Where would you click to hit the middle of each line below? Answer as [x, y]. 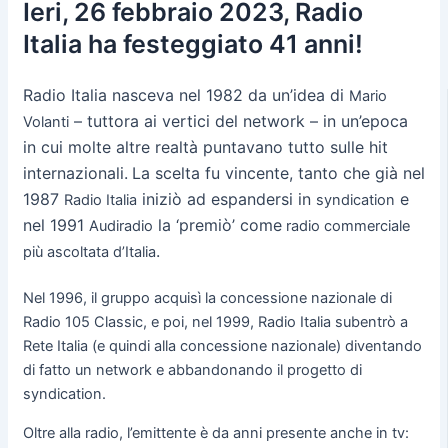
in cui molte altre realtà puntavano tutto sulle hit [205, 147]
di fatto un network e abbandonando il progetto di [192, 369]
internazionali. [75, 173]
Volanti [45, 122]
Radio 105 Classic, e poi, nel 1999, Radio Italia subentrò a [215, 321]
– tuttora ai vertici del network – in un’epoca [238, 121]
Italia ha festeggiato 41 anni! [192, 44]
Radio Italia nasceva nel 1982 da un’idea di [185, 95]
